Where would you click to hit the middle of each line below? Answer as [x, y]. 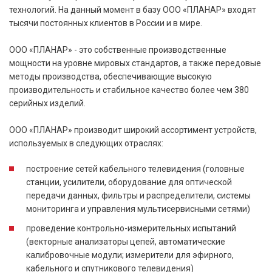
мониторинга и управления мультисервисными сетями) [138, 209]
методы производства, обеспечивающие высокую [110, 77]
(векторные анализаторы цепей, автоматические [126, 242]
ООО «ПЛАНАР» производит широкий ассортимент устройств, [133, 130]
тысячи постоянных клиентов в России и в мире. [106, 23]
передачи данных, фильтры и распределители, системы [138, 196]
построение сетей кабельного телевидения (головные [135, 169]
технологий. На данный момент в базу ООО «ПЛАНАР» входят [133, 10]
